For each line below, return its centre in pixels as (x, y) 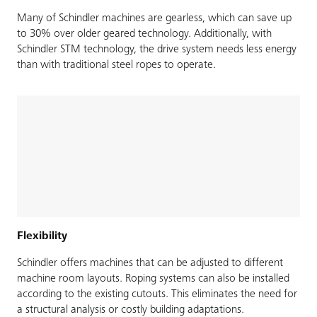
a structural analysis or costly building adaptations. (131, 310)
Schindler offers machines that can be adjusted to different (150, 263)
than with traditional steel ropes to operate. (116, 65)
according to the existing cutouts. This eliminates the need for (157, 294)
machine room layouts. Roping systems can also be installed (153, 278)
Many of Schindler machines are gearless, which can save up (154, 19)
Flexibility (42, 236)
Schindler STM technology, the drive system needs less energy (157, 50)
